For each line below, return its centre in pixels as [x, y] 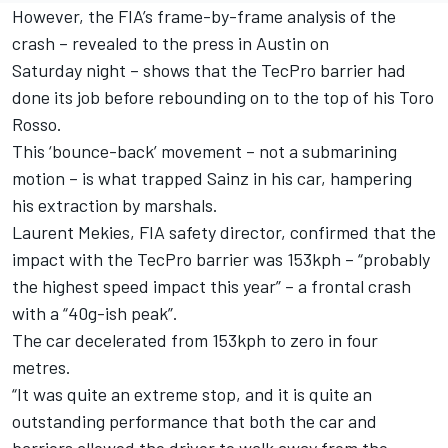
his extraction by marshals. [115, 205]
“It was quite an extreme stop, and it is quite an [192, 394]
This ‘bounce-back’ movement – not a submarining [204, 151]
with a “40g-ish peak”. [95, 313]
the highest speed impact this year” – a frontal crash [211, 286]
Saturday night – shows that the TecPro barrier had [209, 70]
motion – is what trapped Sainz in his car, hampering [212, 178]
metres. [41, 367]
